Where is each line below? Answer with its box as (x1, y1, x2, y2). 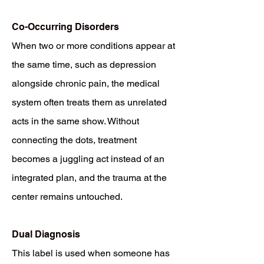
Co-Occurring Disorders (12, 21, 119, 32)
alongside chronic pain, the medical (12, 78, 160, 89)
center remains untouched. (12, 191, 123, 202)
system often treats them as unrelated (12, 97, 167, 108)
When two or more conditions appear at (12, 40, 175, 51)
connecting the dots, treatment (12, 134, 137, 146)
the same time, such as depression (12, 59, 156, 70)
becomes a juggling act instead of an (12, 153, 164, 164)
